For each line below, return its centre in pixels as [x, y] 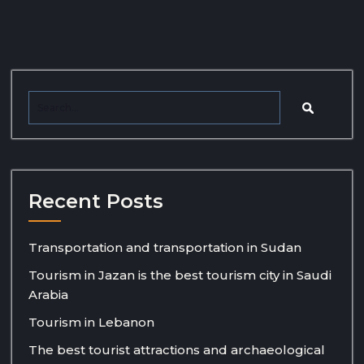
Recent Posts [96, 201]
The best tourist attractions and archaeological [177, 350]
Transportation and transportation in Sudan [165, 248]
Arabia [48, 295]
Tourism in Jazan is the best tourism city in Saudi [180, 275]
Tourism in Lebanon [91, 323]
